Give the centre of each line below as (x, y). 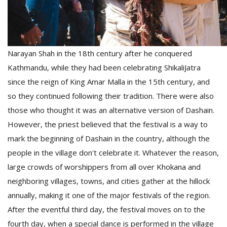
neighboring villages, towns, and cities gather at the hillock (109, 181)
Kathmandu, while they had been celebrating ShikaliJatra (104, 67)
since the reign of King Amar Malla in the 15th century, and (109, 82)
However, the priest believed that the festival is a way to (108, 124)
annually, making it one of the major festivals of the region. (109, 195)
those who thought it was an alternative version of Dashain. (111, 110)
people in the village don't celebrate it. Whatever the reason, (113, 153)
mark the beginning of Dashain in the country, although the (109, 138)
